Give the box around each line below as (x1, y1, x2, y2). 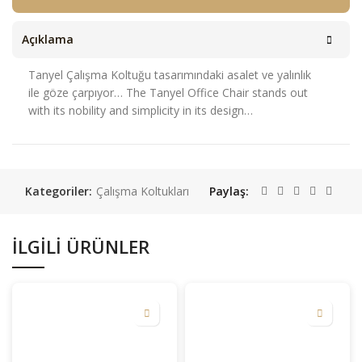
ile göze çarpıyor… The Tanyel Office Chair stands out (28, 85, 308, 100)
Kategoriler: (25, 183, 95, 199)
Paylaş (209, 183, 246, 199)
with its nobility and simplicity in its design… (28, 103, 253, 118)
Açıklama (22, 32, 74, 47)
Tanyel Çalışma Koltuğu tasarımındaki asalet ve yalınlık (28, 67, 311, 82)
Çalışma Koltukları (96, 183, 189, 199)
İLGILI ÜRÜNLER (12, 234, 149, 259)
